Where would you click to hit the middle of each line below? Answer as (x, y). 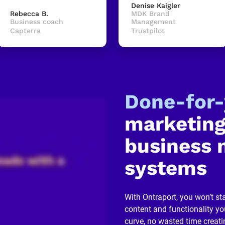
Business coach (36, 21)
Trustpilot (148, 30)
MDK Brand (150, 13)
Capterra (25, 30)
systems (165, 168)
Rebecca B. (29, 13)
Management (153, 21)
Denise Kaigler (155, 5)
